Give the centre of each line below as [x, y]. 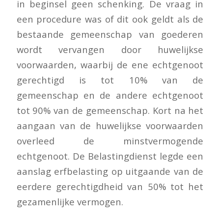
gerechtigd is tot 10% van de [110, 80]
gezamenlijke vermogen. [70, 201]
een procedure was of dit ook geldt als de [110, 19]
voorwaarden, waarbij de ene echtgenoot [110, 64]
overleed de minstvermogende [110, 140]
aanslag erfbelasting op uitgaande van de [110, 171]
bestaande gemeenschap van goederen [110, 34]
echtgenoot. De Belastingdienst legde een [110, 156]
